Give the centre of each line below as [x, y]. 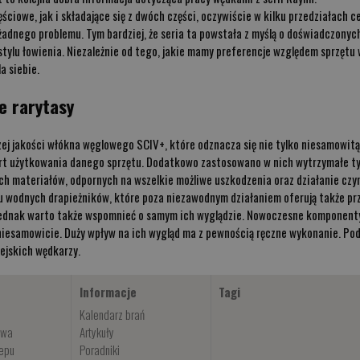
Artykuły [96, 331]
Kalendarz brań [112, 314]
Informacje [108, 291]
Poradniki [99, 349]
